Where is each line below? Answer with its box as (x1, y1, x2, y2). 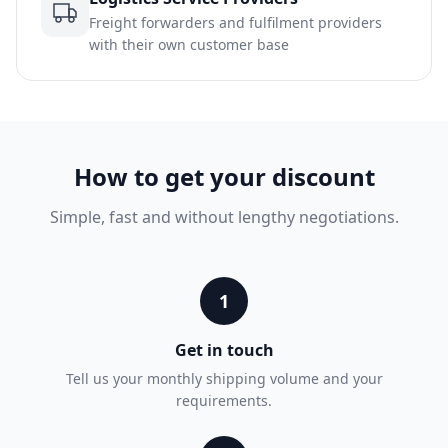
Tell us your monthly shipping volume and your (65, 369, 383, 388)
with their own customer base (89, 35, 289, 54)
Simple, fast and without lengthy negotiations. (49, 206, 399, 228)
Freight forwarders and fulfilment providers (89, 13, 382, 32)
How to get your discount (73, 160, 375, 193)
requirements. (176, 391, 272, 410)
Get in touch (174, 339, 274, 361)
